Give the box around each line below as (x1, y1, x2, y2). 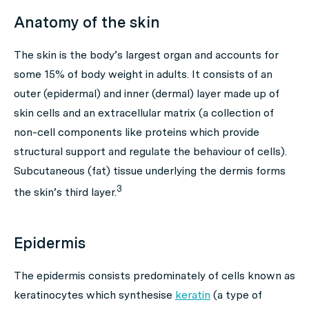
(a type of (210, 288, 262, 302)
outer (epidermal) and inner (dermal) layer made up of (14, 87, 279, 100)
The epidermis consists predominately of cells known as (14, 269, 295, 283)
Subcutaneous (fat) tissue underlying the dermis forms (14, 164, 286, 177)
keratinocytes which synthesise (14, 288, 175, 302)
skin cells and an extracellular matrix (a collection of (14, 106, 274, 119)
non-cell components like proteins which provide (14, 126, 259, 139)
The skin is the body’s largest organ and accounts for (14, 48, 279, 61)
